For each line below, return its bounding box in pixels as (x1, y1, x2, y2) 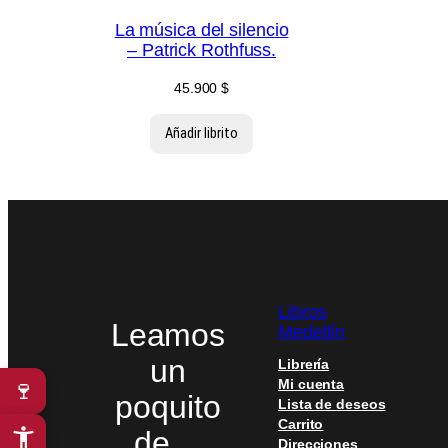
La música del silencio (114, 20, 289, 41)
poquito (115, 388, 221, 425)
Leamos (110, 316, 226, 353)
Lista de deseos (278, 396, 386, 413)
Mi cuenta (278, 376, 345, 393)
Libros (278, 302, 327, 323)
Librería (278, 356, 330, 373)
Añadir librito (165, 125, 239, 143)
